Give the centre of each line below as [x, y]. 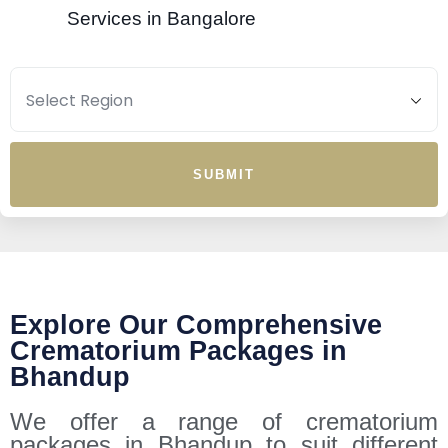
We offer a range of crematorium [224, 421]
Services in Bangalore [133, 18]
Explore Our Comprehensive [196, 324]
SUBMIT [224, 174]
